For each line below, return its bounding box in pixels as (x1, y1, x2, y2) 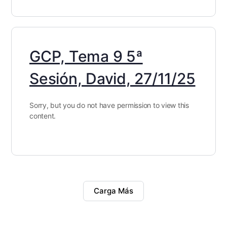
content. (29, 111, 56, 121)
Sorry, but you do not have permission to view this (29, 101, 190, 110)
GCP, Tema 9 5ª (29, 47, 143, 66)
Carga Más (94, 186, 133, 196)
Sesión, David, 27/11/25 (29, 69, 196, 88)
